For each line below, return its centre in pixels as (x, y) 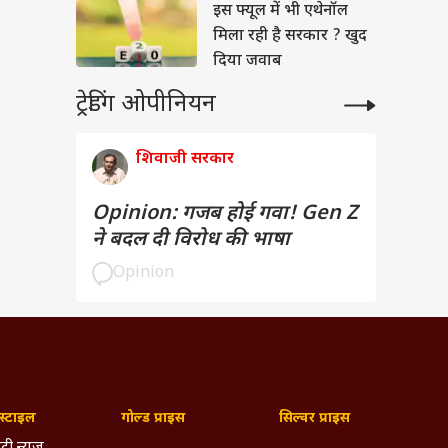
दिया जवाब (247, 61)
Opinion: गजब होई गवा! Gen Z (225, 214)
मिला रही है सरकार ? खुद (290, 36)
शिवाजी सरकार (185, 159)
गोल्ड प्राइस (153, 418)
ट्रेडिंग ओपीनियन (146, 105)
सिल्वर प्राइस (314, 418)
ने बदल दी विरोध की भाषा (191, 240)
